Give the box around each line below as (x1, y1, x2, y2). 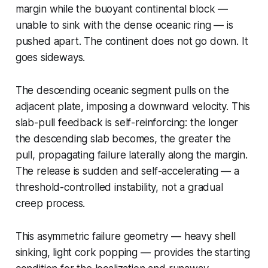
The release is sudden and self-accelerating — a (15, 165, 239, 177)
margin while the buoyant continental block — (15, 2, 229, 15)
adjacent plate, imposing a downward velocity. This (15, 100, 251, 112)
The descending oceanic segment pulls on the (15, 84, 229, 96)
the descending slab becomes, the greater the (15, 132, 232, 145)
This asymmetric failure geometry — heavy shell (15, 230, 236, 242)
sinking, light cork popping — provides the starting (15, 246, 251, 258)
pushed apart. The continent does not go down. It (15, 35, 248, 47)
